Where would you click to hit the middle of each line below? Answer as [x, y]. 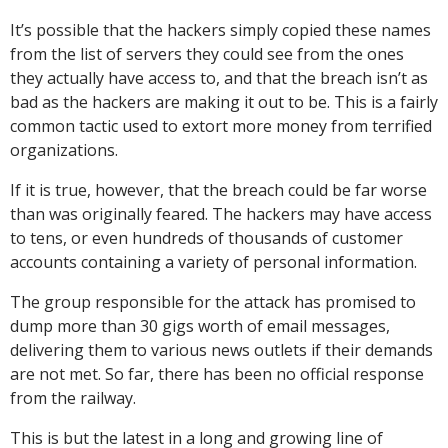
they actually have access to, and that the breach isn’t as [219, 78]
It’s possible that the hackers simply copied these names [220, 30]
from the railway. [73, 398]
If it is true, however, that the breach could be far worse [218, 190]
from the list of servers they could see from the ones [207, 54]
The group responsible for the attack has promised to [213, 302]
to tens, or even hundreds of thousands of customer [206, 238]
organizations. [64, 150]
